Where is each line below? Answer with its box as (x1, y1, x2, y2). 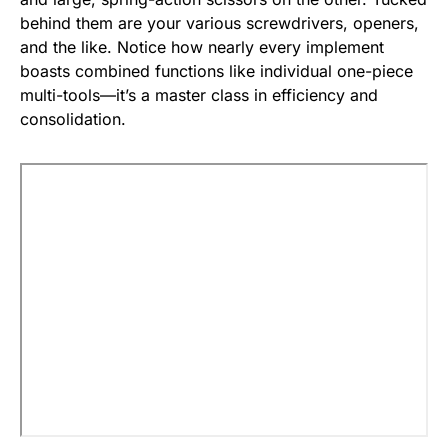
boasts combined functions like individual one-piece (20, 61, 413, 82)
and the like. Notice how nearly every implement (20, 37, 384, 58)
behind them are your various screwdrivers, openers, (20, 13, 419, 34)
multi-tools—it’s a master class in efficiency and (20, 85, 378, 106)
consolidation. (20, 109, 126, 130)
